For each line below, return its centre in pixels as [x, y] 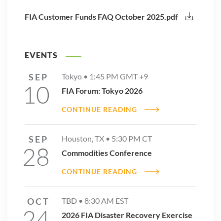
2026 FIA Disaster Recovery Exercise [127, 215]
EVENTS [42, 55]
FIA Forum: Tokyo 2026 [102, 90]
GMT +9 [133, 76]
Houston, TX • [87, 138]
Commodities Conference [107, 152]
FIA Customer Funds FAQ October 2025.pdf [101, 17]
